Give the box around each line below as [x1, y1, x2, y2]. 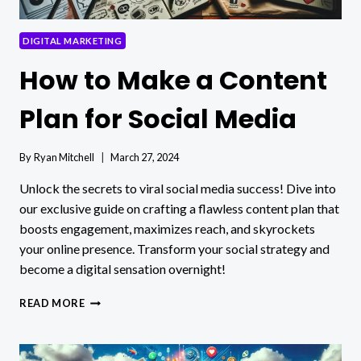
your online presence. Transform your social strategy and [19, 240, 330, 256]
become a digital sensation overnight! [19, 260, 226, 276]
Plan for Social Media [19, 101, 297, 138]
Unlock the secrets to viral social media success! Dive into [19, 180, 336, 196]
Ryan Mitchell [34, 150, 95, 164]
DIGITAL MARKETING [23, 35, 122, 46]
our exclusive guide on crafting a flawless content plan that [19, 200, 339, 216]
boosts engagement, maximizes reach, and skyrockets [19, 220, 315, 236]
